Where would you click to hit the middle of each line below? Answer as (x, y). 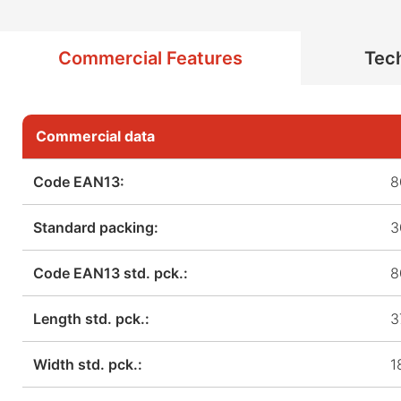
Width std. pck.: (88, 364)
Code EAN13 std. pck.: (111, 273)
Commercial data (95, 136)
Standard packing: (96, 227)
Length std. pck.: (91, 318)
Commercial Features (150, 58)
